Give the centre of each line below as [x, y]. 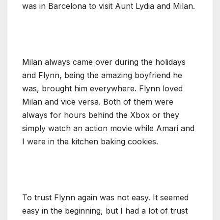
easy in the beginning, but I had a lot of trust [105, 210]
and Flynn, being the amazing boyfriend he [102, 75]
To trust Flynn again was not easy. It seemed [105, 197]
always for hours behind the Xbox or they [101, 115]
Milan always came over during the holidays [104, 62]
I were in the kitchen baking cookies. [90, 141]
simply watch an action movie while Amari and [108, 128]
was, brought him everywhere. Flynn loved [102, 88]
